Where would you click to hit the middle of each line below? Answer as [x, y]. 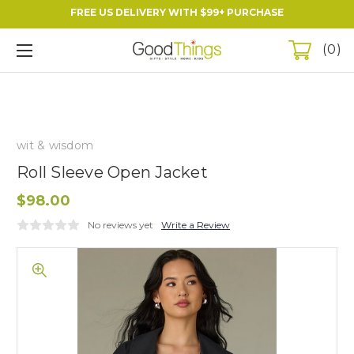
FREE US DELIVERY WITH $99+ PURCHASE [177, 12]
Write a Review [196, 224]
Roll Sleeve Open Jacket [112, 172]
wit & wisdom [55, 145]
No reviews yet [121, 224]
